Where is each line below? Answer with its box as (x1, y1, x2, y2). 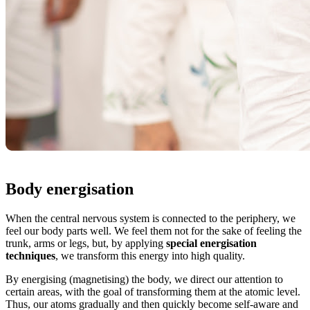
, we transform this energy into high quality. (55, 250, 245, 262)
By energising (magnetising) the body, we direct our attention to (6, 273, 283, 286)
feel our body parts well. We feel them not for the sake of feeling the (6, 225, 302, 237)
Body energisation (6, 180, 134, 199)
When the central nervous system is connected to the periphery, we (6, 212, 295, 225)
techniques (6, 250, 55, 262)
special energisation (166, 237, 257, 250)
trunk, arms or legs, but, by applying (6, 237, 166, 250)
